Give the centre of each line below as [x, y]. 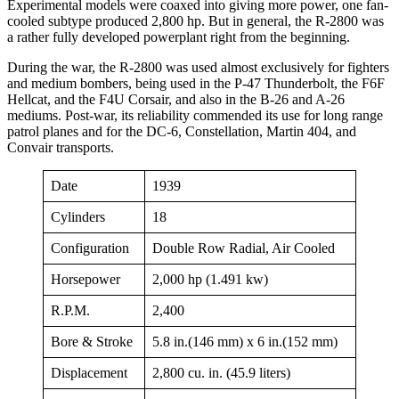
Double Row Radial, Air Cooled [244, 248]
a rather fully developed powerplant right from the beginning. [179, 37]
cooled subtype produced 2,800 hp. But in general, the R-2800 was [195, 21]
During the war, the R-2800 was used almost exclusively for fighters [198, 68]
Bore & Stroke [92, 342]
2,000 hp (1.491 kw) [210, 280]
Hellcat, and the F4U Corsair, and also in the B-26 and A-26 [176, 100]
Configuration [90, 248]
